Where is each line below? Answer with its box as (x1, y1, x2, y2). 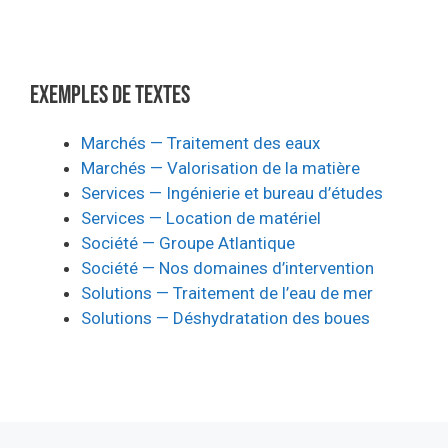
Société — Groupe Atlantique (81, 232, 295, 253)
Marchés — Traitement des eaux (81, 132, 320, 153)
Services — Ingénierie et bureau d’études (81, 182, 383, 203)
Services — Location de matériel (81, 207, 321, 228)
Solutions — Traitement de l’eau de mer (81, 282, 373, 303)
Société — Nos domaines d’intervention (81, 257, 374, 278)
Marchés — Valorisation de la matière (81, 157, 360, 178)
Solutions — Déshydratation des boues (81, 307, 370, 328)
